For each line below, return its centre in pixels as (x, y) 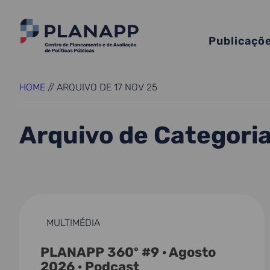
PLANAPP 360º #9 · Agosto (128, 253)
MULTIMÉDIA (73, 223)
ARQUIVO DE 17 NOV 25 (107, 87)
